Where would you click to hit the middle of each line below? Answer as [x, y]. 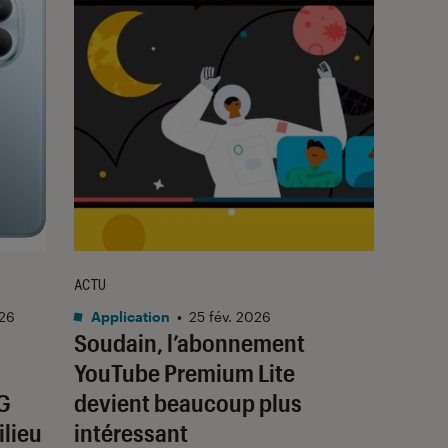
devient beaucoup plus [188, 402]
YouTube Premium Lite [184, 372]
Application [129, 316]
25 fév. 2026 [230, 316]
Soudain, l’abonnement [189, 342]
